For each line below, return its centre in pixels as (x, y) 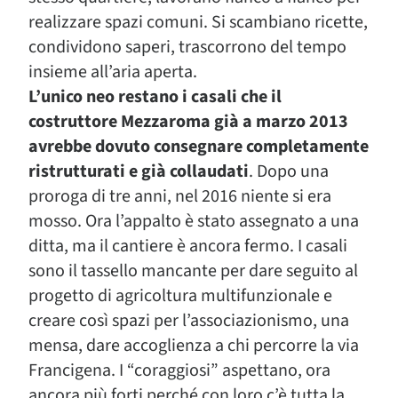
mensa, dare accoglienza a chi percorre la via (194, 346)
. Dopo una (289, 171)
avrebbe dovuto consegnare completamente (199, 147)
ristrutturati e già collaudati (139, 171)
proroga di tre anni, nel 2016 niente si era (180, 196)
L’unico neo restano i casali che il (155, 97)
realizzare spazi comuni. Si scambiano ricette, (198, 22)
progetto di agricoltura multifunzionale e (180, 296)
